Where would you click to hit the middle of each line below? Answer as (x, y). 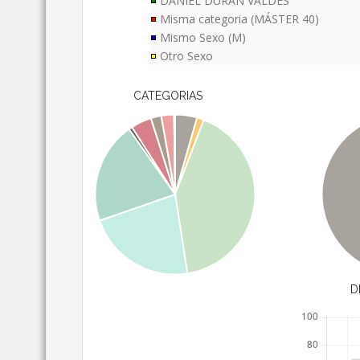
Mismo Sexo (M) (203, 38)
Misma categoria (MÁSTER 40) (240, 19)
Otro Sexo (187, 56)
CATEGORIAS (168, 96)
